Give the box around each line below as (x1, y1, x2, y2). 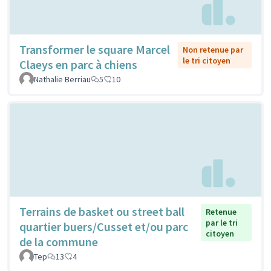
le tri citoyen (182, 55, 230, 67)
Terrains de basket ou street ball (19, 203, 184, 219)
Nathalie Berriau (34, 74, 91, 85)
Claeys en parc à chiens (19, 57, 137, 73)
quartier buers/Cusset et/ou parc (19, 218, 188, 234)
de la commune (19, 233, 98, 249)
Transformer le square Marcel (19, 42, 170, 57)
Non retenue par (182, 44, 243, 56)
